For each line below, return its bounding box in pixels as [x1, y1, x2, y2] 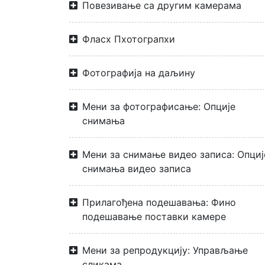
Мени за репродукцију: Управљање [82, 244, 248, 256]
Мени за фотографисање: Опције [82, 101, 235, 112]
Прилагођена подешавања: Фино [82, 196, 236, 208]
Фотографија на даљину [82, 67, 195, 79]
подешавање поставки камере [82, 211, 226, 222]
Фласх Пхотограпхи [82, 33, 175, 45]
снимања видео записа [82, 163, 191, 174]
